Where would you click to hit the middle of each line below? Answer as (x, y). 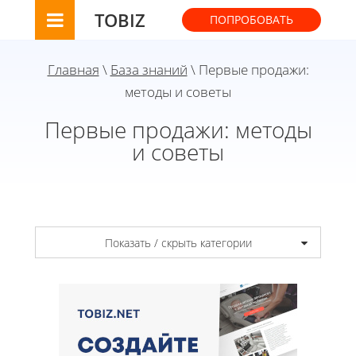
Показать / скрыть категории (178, 242)
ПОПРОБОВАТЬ (252, 19)
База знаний (149, 70)
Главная (73, 70)
